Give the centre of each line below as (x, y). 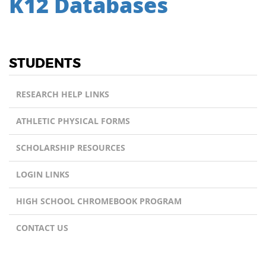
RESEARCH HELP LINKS (63, 94)
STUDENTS (45, 64)
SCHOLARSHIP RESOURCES (71, 148)
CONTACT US (42, 228)
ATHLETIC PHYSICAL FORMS (73, 121)
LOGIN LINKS (43, 174)
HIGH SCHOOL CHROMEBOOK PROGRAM (99, 201)
